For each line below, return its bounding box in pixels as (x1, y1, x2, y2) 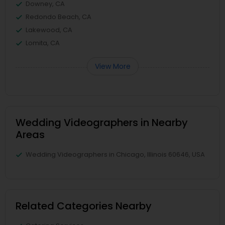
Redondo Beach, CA (26, 12, 91, 22)
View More (94, 61, 131, 71)
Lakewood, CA (26, 25, 72, 35)
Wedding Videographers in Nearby (16, 115, 188, 130)
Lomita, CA (26, 38, 60, 48)
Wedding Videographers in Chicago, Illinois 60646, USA (26, 149, 205, 159)
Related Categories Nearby (16, 198, 152, 213)
